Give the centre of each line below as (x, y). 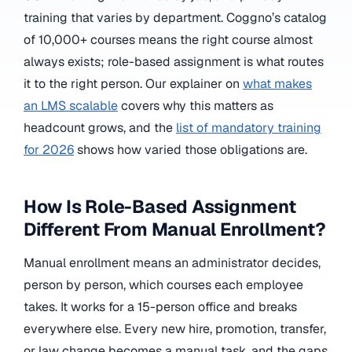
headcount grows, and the (100, 128)
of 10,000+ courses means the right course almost (168, 40)
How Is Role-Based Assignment (160, 207)
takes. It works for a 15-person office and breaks (160, 306)
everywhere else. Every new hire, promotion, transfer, (175, 328)
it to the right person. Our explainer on (133, 84)
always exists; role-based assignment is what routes (174, 62)
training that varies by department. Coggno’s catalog (175, 18)
